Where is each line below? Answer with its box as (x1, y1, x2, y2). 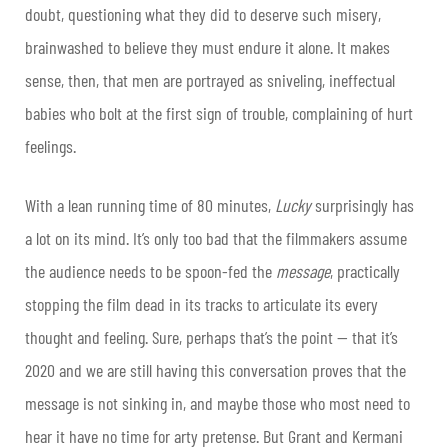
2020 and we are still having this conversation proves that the (25, 359, 406, 382)
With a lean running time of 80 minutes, (25, 194, 275, 217)
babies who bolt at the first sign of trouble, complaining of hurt (25, 102, 413, 125)
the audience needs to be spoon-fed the (25, 260, 276, 283)
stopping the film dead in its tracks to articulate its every (25, 293, 378, 316)
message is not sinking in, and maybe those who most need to (25, 392, 410, 415)
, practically (330, 260, 400, 283)
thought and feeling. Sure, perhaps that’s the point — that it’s (25, 326, 398, 349)
